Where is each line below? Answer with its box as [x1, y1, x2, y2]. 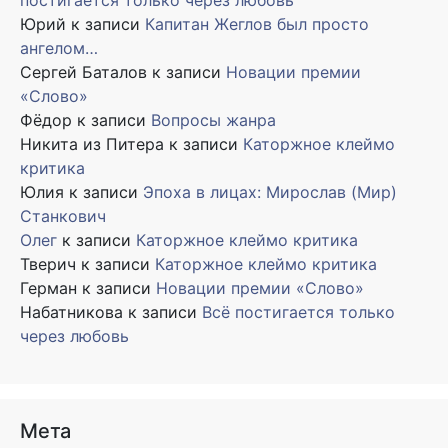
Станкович [20, 206, 106, 227]
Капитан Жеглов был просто [145, 14, 369, 35]
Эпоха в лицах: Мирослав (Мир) [143, 182, 397, 203]
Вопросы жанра [151, 110, 276, 131]
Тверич [20, 254, 76, 275]
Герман [20, 278, 77, 299]
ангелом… [20, 38, 98, 59]
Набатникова [20, 302, 123, 323]
